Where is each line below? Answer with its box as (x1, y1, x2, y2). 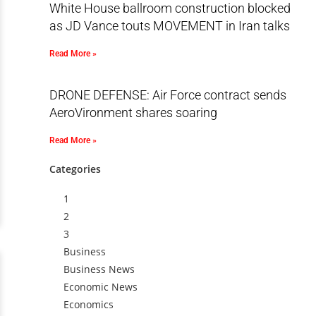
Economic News (63, 280, 138, 293)
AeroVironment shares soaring (49, 105, 217, 120)
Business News (63, 262, 135, 276)
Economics (63, 298, 114, 311)
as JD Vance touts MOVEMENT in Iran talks (49, 18, 290, 33)
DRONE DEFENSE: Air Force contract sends (49, 87, 286, 102)
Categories (49, 162, 101, 176)
